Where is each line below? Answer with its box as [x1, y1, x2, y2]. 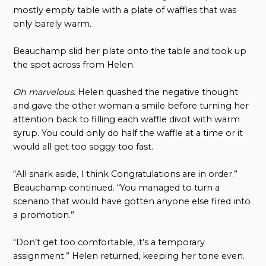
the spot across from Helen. [13, 59, 135, 71]
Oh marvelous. [13, 87, 76, 98]
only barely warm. [13, 18, 92, 30]
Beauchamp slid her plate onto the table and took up [13, 46, 247, 57]
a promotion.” [13, 210, 75, 221]
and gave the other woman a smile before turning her [13, 100, 249, 112]
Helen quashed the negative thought [75, 87, 239, 98]
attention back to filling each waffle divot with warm [13, 114, 240, 125]
